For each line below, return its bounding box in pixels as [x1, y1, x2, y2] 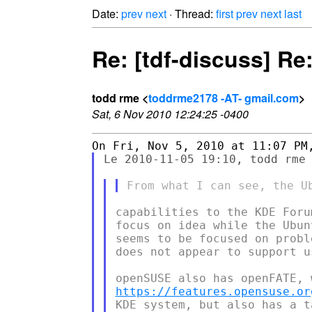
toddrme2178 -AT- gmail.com [148, 89, 299, 106]
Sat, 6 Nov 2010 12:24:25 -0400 [92, 105, 249, 122]
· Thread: [166, 6, 216, 22]
